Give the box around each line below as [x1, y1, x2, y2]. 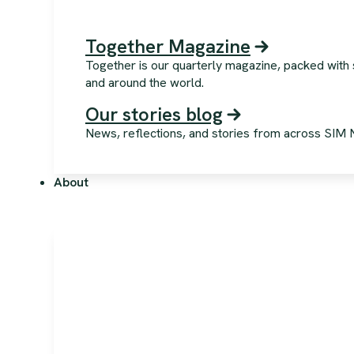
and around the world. [85, 73, 204, 91]
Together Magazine [85, 33, 250, 58]
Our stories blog [85, 101, 223, 126]
